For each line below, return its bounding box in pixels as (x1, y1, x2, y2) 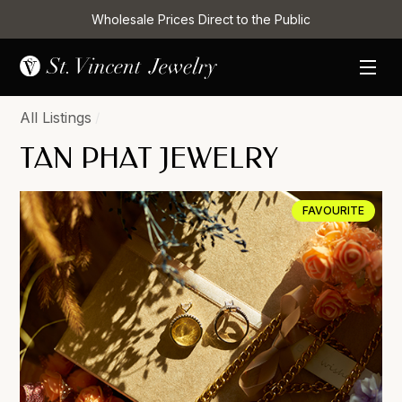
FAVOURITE (301, 204, 364, 217)
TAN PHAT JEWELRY (20, 142, 279, 175)
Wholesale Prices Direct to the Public (92, 12, 310, 27)
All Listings (20, 109, 92, 127)
